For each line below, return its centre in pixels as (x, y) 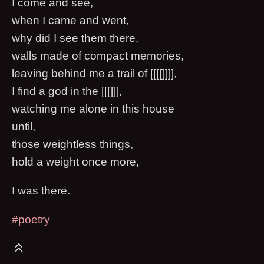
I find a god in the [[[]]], (67, 91)
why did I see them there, (75, 38)
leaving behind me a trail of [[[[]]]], (94, 74)
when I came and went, (70, 21)
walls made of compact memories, (98, 56)
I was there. (41, 191)
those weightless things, (72, 144)
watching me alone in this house (93, 109)
